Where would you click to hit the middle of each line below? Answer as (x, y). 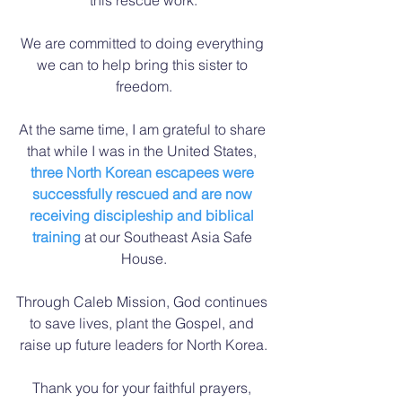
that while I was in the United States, (144, 150)
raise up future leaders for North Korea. (144, 344)
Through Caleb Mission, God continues (144, 301)
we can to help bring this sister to (144, 64)
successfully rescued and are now (144, 193)
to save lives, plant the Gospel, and (144, 323)
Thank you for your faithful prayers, (144, 387)
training (56, 236)
